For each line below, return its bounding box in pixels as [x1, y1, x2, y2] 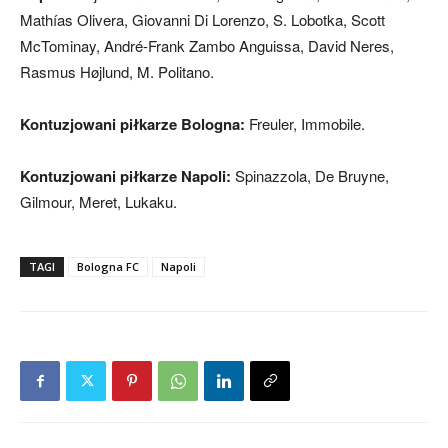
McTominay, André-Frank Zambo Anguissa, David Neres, [20, 34, 394, 56]
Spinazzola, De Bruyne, [231, 164, 389, 186]
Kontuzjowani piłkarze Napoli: [20, 164, 231, 187]
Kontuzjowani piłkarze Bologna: [20, 112, 245, 135]
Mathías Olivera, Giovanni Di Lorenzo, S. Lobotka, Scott [20, 8, 385, 30]
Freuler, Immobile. [245, 112, 365, 134]
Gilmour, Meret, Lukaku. [20, 190, 177, 212]
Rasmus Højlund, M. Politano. [20, 60, 214, 82]
